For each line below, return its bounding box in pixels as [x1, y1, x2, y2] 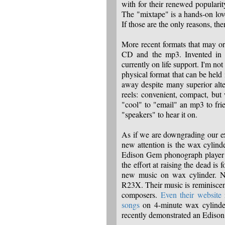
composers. [122, 189, 161, 200]
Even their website [160, 189, 221, 200]
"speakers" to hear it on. [122, 109, 197, 120]
